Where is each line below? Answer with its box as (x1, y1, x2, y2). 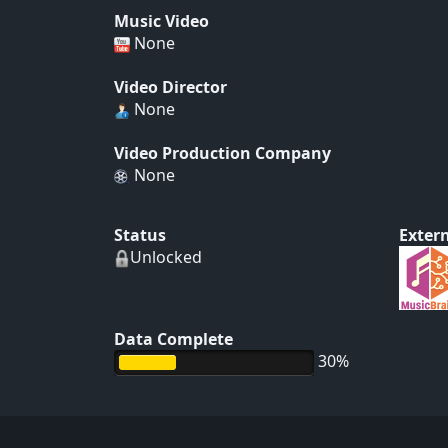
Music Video (114, 10, 209, 32)
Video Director (114, 76, 227, 98)
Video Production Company (114, 142, 331, 164)
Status (114, 224, 166, 246)
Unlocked (130, 246, 202, 268)
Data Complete (114, 328, 233, 350)
